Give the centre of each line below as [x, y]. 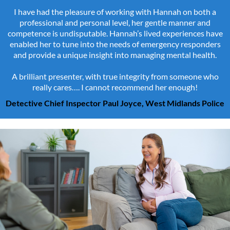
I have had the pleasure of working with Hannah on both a [115, 12]
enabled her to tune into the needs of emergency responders [115, 44]
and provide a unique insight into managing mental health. [115, 55]
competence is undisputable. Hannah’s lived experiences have [115, 33]
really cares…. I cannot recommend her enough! [115, 87]
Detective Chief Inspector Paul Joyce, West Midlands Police [115, 103]
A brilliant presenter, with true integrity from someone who [115, 76]
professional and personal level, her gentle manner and [115, 23]
